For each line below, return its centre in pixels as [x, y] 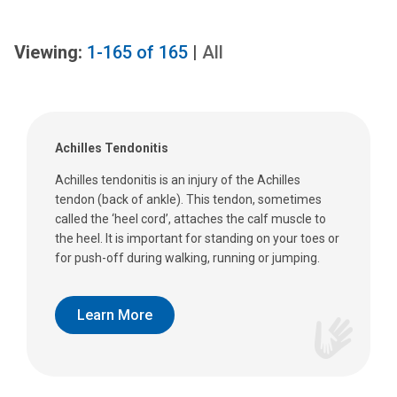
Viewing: [48, 52]
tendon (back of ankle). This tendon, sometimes [188, 199]
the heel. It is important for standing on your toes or [197, 238]
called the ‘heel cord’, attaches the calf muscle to [191, 219]
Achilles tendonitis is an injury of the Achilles [178, 180]
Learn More [115, 315]
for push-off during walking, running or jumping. [187, 258]
